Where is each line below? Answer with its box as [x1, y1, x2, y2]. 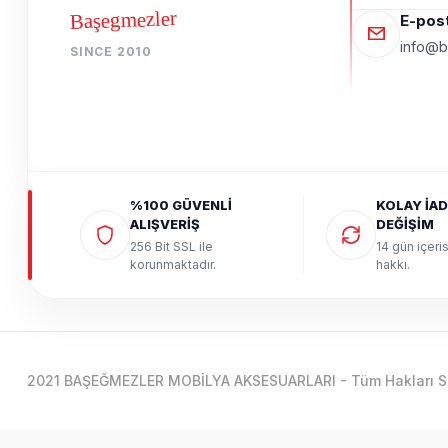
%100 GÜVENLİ [130, 196, 232, 213]
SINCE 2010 [70, 44, 152, 60]
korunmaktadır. [130, 256, 216, 272]
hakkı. [375, 256, 410, 272]
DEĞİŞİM [375, 215, 434, 232]
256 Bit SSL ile [130, 238, 213, 254]
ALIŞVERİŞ [130, 215, 200, 232]
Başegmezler [69, 6, 178, 35]
